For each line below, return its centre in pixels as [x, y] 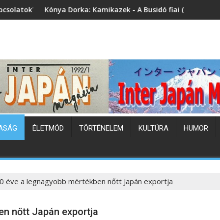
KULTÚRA [153, 128]
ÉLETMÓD [48, 128]
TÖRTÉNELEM [101, 128]
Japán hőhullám [171, 10]
